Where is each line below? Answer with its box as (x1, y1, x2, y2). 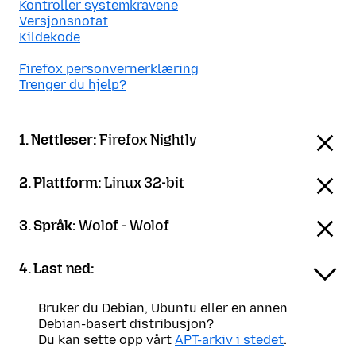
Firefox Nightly (99, 131, 197, 149)
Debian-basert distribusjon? (38, 316, 214, 331)
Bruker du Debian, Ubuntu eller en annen (38, 300, 288, 315)
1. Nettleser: (19, 131, 100, 149)
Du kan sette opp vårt (38, 332, 175, 347)
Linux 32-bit (104, 174, 184, 192)
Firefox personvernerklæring (19, 61, 199, 76)
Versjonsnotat (19, 14, 108, 29)
